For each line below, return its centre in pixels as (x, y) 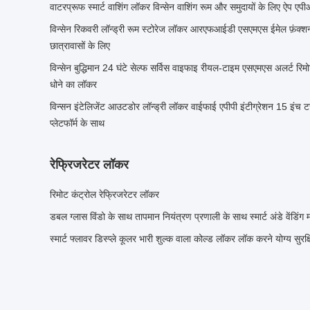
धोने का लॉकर (73, 84)
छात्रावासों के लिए (80, 46)
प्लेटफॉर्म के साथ (77, 123)
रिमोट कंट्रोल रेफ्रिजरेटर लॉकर (104, 194)
